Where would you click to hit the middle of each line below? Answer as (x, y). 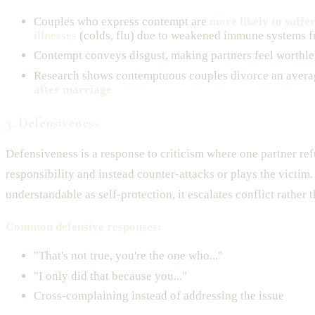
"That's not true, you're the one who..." (128, 256)
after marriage (73, 89)
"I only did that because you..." (110, 276)
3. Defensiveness (52, 123)
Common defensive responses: (84, 227)
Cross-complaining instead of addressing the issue (159, 296)
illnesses (55, 35)
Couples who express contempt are (122, 21)
